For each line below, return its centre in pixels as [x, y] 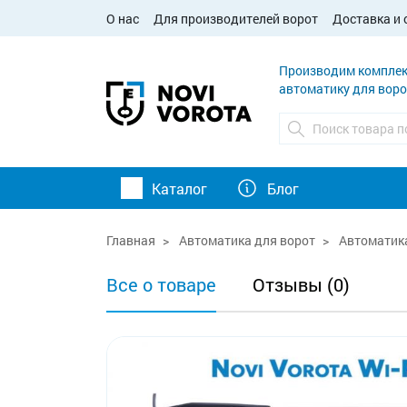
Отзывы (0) [301, 284]
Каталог [179, 188]
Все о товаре [161, 284]
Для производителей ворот [236, 19]
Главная [131, 240]
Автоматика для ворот [246, 240]
